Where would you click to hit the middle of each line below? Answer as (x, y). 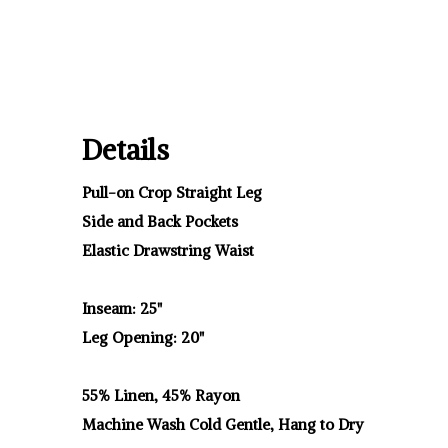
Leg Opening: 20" (143, 337)
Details (125, 150)
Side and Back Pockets (160, 221)
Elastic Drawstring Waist (168, 250)
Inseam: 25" (122, 308)
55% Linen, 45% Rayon (161, 395)
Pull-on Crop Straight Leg (172, 192)
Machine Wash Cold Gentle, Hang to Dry (223, 424)
